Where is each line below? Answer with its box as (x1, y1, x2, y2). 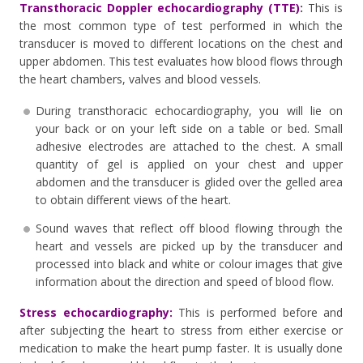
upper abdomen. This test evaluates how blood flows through (19, 53, 344, 69)
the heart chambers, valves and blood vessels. (19, 70, 262, 87)
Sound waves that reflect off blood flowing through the (36, 220, 344, 236)
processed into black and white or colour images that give (36, 255, 344, 271)
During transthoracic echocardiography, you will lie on (36, 102, 344, 118)
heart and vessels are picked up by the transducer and (36, 237, 344, 254)
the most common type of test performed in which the (19, 17, 344, 33)
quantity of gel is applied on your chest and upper (36, 156, 344, 172)
